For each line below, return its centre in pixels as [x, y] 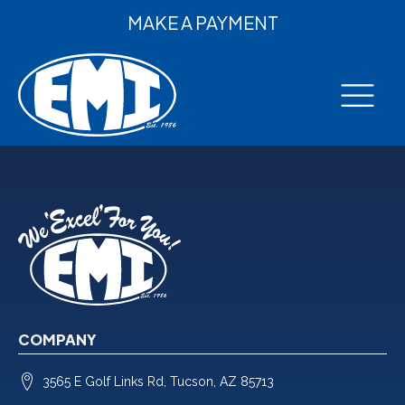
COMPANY [57, 340]
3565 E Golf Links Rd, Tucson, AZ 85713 [158, 381]
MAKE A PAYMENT [202, 22]
